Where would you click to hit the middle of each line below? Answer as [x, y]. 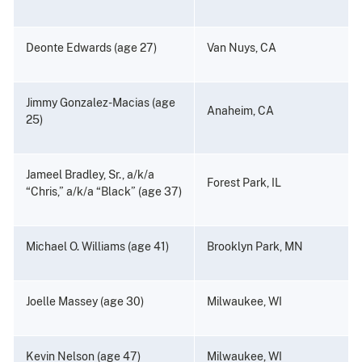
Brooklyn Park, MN [255, 247]
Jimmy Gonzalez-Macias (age [101, 103]
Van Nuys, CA [242, 48]
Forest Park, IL [244, 183]
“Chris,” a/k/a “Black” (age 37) [104, 192]
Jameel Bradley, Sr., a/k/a [90, 175]
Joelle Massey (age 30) [85, 302]
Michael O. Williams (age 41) [97, 247]
